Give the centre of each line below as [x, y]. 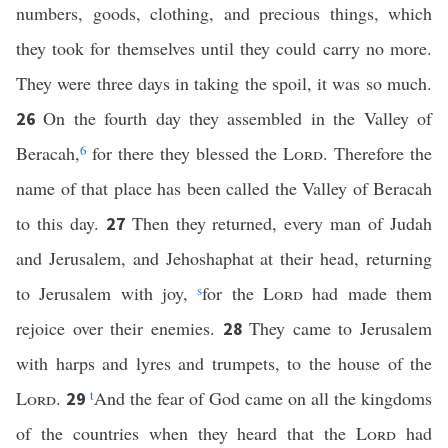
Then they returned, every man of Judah [282, 223]
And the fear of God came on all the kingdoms [263, 398]
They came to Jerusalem [340, 328]
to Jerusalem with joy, [107, 293]
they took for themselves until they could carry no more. [224, 48]
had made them [368, 293]
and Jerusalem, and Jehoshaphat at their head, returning [224, 258]
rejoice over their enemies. [119, 328]
